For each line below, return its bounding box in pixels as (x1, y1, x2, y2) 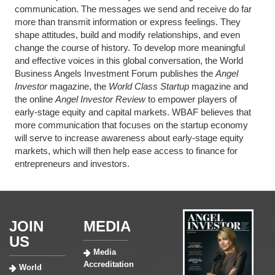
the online (14, 94, 55, 105)
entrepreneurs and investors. (14, 158, 130, 169)
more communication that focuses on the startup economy (14, 120, 248, 131)
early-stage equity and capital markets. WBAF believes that (14, 107, 251, 118)
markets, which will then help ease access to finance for (14, 145, 238, 157)
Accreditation (83, 259, 134, 269)
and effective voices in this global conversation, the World (14, 55, 243, 66)
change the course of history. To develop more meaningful (14, 42, 245, 53)
